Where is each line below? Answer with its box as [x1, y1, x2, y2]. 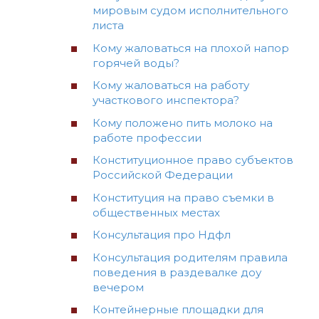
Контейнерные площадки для [93, 303, 263, 317]
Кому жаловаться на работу [93, 78, 249, 93]
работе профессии [93, 130, 202, 145]
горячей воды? [93, 56, 179, 70]
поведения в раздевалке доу [93, 265, 261, 279]
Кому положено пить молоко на [93, 115, 273, 130]
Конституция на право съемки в [93, 190, 274, 204]
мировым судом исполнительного [93, 4, 288, 18]
